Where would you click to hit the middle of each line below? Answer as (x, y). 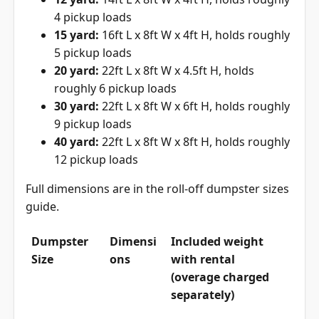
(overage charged (220, 277)
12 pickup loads (96, 160)
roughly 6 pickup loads (115, 89)
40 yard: (77, 142)
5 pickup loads (93, 53)
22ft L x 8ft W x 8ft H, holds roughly (194, 142)
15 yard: (77, 35)
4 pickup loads (93, 17)
